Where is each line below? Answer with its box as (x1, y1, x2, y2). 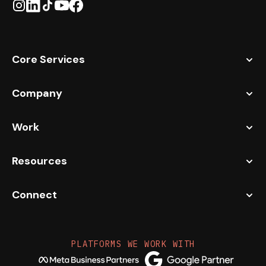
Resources (12, 154, 67, 169)
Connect (12, 188, 57, 202)
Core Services (12, 52, 85, 67)
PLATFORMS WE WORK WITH (71, 239, 195, 250)
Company (12, 86, 62, 101)
